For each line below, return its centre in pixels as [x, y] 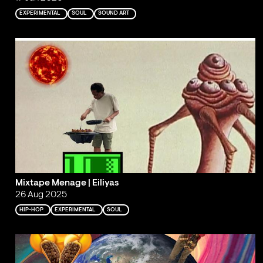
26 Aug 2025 [41, 195]
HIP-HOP [32, 210]
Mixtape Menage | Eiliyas [67, 183]
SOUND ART [114, 14]
